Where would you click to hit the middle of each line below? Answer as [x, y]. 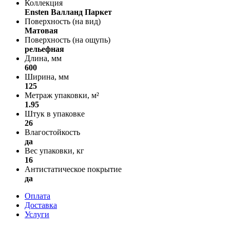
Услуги [37, 214]
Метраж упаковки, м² [62, 95]
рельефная [44, 49]
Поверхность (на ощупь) [68, 40]
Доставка [41, 205]
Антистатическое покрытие [73, 169]
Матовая [41, 30]
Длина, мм [43, 58]
